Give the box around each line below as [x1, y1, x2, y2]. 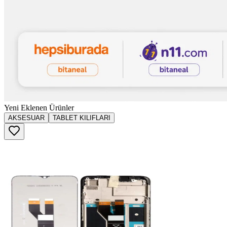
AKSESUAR [8, 113, 45, 122]
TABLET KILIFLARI [53, 113, 110, 122]
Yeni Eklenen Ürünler [4, 103, 74, 112]
